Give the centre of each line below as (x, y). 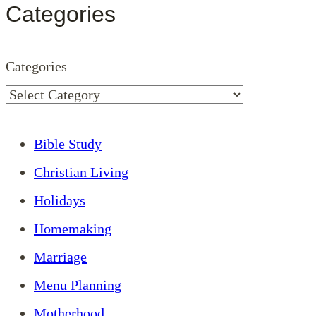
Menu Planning (78, 285)
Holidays (60, 201)
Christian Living (81, 172)
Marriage (60, 257)
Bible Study (68, 144)
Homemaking (73, 229)
